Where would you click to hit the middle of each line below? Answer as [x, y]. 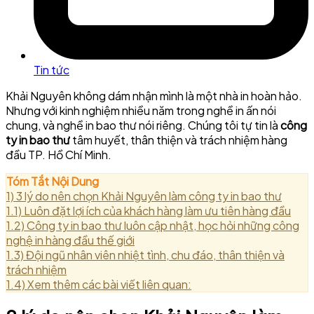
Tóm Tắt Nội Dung [53, 182]
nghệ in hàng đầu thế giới [70, 240]
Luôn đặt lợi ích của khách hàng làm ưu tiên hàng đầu [157, 211]
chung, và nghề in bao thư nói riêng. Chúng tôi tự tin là [143, 125]
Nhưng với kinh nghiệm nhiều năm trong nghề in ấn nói [141, 111]
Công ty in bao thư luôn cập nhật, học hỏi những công [163, 226]
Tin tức [52, 70]
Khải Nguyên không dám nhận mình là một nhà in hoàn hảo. [154, 96]
